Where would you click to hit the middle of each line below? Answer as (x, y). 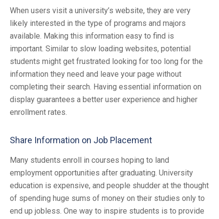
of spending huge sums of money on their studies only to (107, 198)
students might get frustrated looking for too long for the (106, 62)
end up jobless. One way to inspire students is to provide (107, 211)
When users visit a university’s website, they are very (100, 11)
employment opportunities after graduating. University (101, 173)
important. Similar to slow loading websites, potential (100, 49)
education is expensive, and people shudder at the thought (109, 186)
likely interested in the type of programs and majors (98, 23)
